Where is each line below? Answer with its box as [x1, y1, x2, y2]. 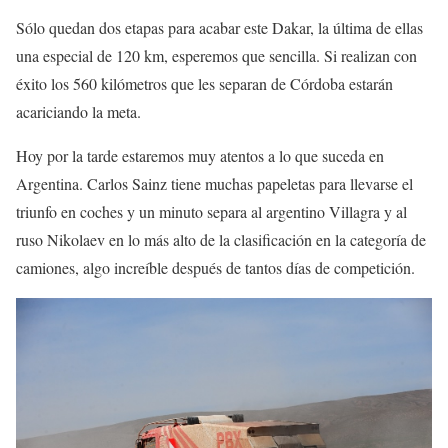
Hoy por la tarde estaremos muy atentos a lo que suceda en [16, 145, 384, 167]
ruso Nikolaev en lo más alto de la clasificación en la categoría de [16, 229, 426, 251]
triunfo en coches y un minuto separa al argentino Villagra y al [16, 201, 407, 223]
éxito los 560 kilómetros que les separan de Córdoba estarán [16, 73, 393, 95]
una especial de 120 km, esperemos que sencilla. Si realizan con [16, 45, 417, 67]
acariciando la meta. [16, 101, 141, 123]
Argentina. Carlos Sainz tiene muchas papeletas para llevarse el [16, 173, 413, 195]
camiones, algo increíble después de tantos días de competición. [16, 257, 415, 279]
